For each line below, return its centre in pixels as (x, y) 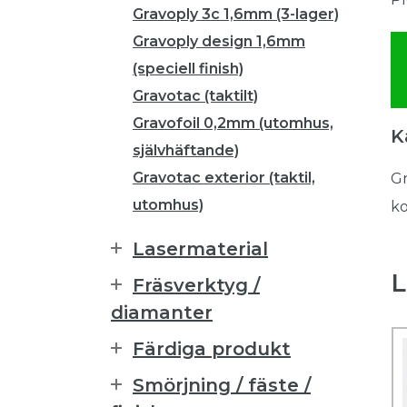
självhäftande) (186, 150)
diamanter (162, 313)
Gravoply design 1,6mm (219, 41)
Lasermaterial (200, 249)
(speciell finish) (188, 69)
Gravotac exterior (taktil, (224, 178)
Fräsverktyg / (196, 285)
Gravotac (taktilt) (195, 96)
